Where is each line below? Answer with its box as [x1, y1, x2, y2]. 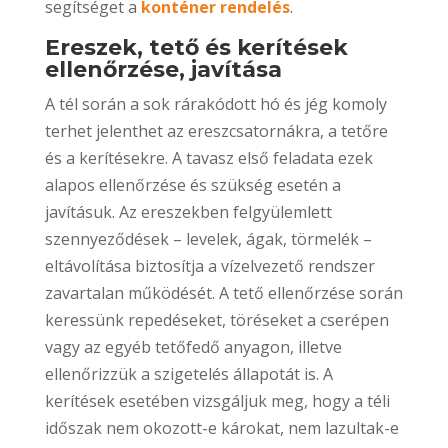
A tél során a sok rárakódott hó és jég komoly [44, 92, 387, 115]
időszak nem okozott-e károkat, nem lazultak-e [44, 416, 399, 439]
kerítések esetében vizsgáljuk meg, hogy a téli [44, 389, 390, 412]
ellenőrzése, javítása [44, 55, 282, 83]
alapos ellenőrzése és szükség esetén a [44, 173, 341, 196]
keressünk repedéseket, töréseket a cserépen [44, 308, 389, 331]
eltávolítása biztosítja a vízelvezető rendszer [44, 254, 375, 277]
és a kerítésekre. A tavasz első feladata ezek [44, 146, 373, 169]
